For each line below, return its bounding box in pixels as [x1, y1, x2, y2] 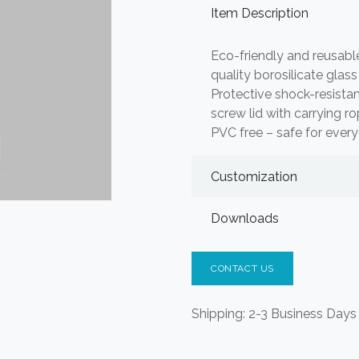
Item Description [211, 5, 309, 21]
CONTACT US [211, 263, 274, 274]
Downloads [211, 210, 279, 226]
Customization [211, 168, 297, 184]
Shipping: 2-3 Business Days [192, 306, 357, 321]
